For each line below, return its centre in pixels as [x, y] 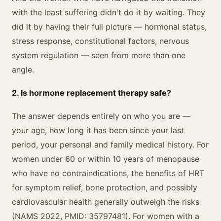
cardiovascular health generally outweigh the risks [106, 202]
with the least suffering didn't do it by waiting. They [109, 12]
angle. [23, 70]
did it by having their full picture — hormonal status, [109, 27]
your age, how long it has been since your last [98, 130]
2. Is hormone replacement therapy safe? [92, 93]
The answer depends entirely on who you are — [101, 116]
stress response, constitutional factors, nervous [100, 41]
